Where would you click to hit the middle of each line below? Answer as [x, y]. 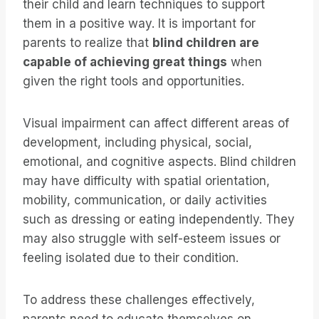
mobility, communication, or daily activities [145, 200]
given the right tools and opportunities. [134, 82]
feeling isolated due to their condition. [131, 258]
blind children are [206, 43]
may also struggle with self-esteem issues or [152, 239]
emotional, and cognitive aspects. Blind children [159, 162]
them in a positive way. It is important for [139, 24]
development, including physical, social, [137, 143]
